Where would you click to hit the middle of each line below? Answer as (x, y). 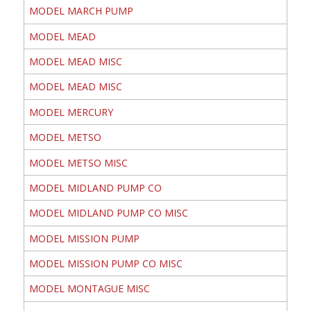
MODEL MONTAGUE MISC (89, 289)
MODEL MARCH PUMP (81, 11)
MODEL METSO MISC (78, 162)
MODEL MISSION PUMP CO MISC (106, 264)
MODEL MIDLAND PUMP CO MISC (108, 213)
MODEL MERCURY (71, 112)
